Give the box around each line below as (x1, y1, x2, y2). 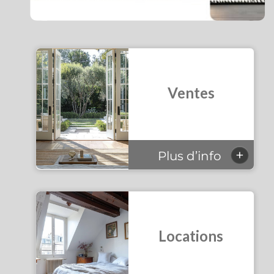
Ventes (167, 84, 215, 102)
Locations (158, 227, 224, 245)
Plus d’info (158, 148, 225, 163)
